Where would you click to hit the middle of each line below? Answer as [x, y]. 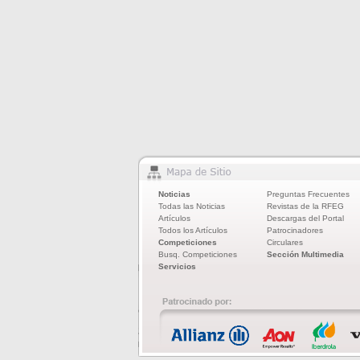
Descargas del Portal [305, 218]
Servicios [177, 266]
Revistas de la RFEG [305, 206]
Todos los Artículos [193, 230]
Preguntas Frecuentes [308, 194]
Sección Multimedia [305, 254]
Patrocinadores [295, 230]
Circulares [285, 242]
